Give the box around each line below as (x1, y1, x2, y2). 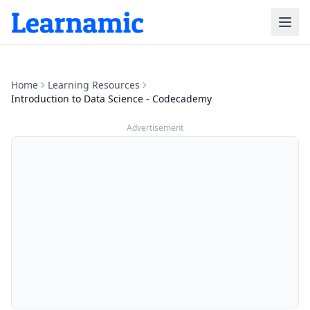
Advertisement (127, 122, 183, 134)
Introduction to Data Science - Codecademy (11, 92, 212, 105)
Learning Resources (48, 78, 140, 91)
